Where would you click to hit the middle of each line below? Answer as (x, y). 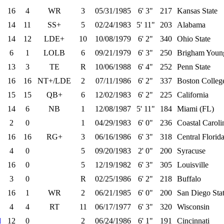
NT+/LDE (54, 81)
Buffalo (189, 179)
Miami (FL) (195, 109)
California (193, 95)
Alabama (191, 25)
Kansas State (197, 11)
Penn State (194, 67)
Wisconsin (193, 207)
